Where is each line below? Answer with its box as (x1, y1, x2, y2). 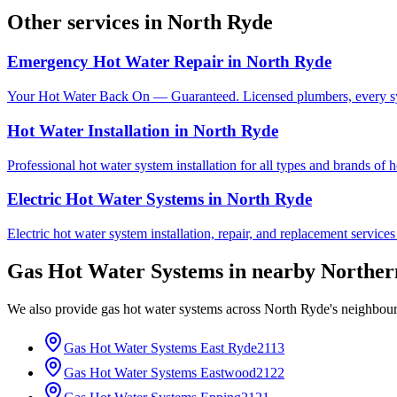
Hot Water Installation (7, 121, 170, 140)
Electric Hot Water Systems (7, 190, 204, 209)
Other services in (7, 11, 167, 35)
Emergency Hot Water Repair (7, 52, 223, 72)
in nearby (223, 259, 321, 283)
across (222, 300, 264, 316)
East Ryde (200, 339, 257, 355)
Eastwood (200, 364, 256, 380)
